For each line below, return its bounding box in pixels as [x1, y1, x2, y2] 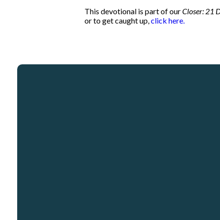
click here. [151, 15, 185, 25]
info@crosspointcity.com [69, 185, 135, 193]
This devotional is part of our [84, 6, 182, 16]
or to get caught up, [84, 15, 151, 25]
